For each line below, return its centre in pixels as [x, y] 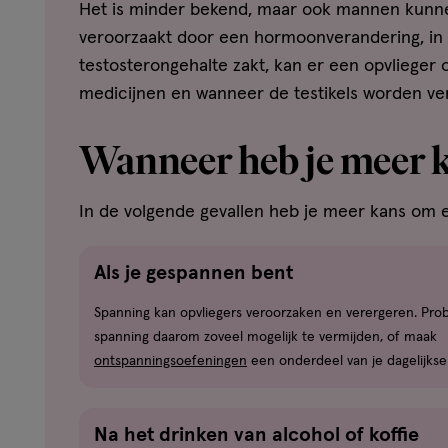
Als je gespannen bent [193, 273]
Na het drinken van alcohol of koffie [256, 435]
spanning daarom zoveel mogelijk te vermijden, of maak [265, 337]
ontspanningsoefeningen [170, 361]
